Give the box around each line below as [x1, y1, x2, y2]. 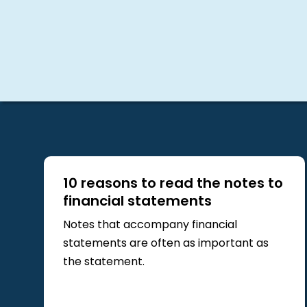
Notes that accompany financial [63, 216, 237, 234]
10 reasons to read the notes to [63, 172, 283, 196]
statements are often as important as [63, 234, 269, 253]
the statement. [63, 253, 145, 271]
